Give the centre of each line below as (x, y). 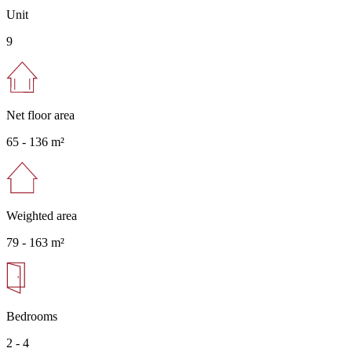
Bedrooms (32, 317)
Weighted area (42, 216)
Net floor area (40, 115)
